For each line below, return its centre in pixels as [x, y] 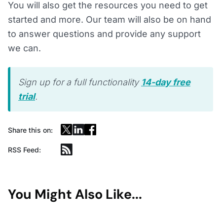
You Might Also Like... [75, 194]
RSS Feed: [24, 149]
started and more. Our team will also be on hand [110, 20]
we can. [24, 48]
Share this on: [30, 130]
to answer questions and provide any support [104, 34]
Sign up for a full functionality [78, 82]
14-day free [166, 82]
